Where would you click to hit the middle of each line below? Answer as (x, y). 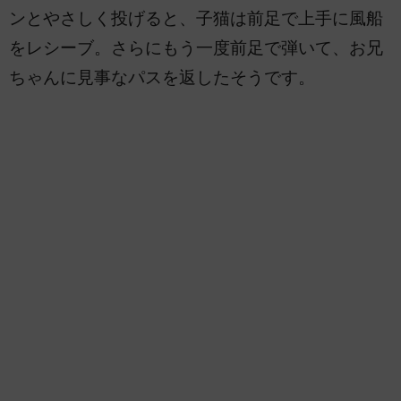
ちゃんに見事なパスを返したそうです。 (162, 78)
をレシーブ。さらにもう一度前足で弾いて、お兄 (196, 48)
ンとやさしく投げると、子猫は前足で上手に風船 (196, 19)
